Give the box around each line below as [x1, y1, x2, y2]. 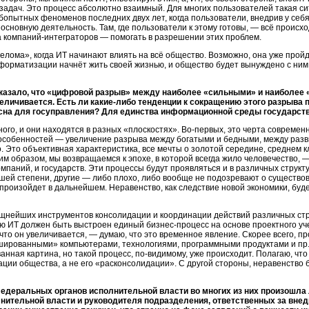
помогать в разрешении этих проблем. [108, 32, 261, 42]
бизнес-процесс [146, 220, 209, 230]
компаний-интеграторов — [3, 32, 108, 42]
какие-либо [90, 97, 136, 107]
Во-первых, [181, 125, 226, 134]
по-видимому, [135, 249, 188, 259]
